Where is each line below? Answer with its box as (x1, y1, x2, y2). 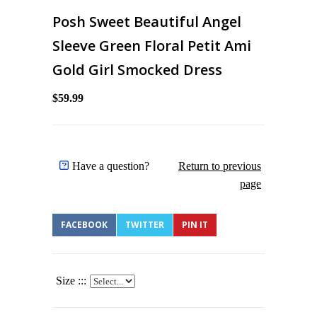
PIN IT (182, 218, 208, 231)
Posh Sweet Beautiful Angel (52, 11, 241, 31)
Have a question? (72, 159, 149, 172)
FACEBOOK (61, 218, 108, 231)
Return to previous (178, 159, 261, 172)
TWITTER (125, 218, 164, 231)
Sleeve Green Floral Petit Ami (52, 35, 251, 55)
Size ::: (56, 274, 86, 287)
